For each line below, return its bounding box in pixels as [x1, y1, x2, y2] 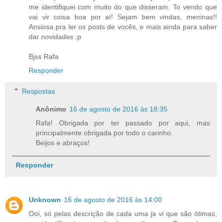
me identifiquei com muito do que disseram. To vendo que [29, 2, 217, 11]
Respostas [22, 87, 55, 95]
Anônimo [36, 105, 67, 113]
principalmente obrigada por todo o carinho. [36, 128, 173, 137]
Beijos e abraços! [36, 138, 90, 147]
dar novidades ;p [29, 32, 81, 41]
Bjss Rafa [29, 52, 58, 60]
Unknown [29, 195, 61, 204]
